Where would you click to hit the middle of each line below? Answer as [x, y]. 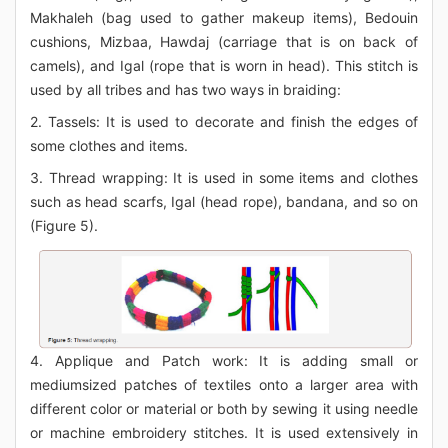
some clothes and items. [109, 146]
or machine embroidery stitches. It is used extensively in [224, 433]
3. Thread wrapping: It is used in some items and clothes [224, 178]
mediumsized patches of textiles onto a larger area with [224, 385]
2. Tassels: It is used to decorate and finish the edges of [224, 122]
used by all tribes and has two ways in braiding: [185, 90]
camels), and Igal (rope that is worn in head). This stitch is [224, 66]
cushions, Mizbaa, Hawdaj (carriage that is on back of [224, 42]
